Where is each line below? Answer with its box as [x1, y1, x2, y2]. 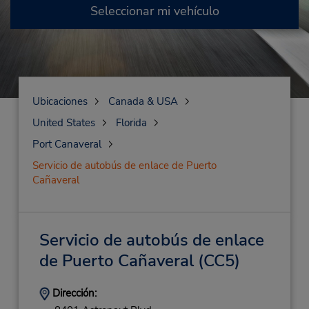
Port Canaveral [32, 137, 101, 151]
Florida [115, 116, 147, 130]
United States [32, 116, 95, 130]
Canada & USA [108, 94, 178, 108]
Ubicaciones [32, 94, 88, 108]
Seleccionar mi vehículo [90, 3, 219, 19]
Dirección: [49, 286, 97, 300]
